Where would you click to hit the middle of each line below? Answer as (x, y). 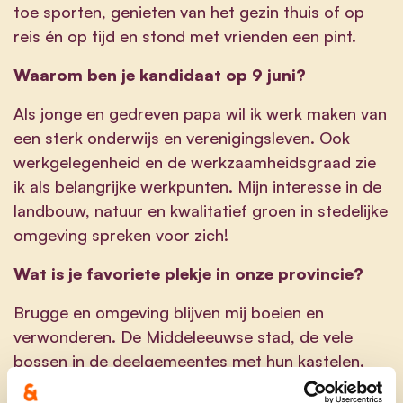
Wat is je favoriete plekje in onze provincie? (188, 273)
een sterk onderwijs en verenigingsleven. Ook (182, 137)
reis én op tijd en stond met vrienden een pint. (185, 36)
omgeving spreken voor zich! (121, 234)
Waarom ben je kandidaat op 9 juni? (160, 74)
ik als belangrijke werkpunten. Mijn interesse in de (197, 186)
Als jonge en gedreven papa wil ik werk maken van (200, 113)
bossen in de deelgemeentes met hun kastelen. (189, 360)
